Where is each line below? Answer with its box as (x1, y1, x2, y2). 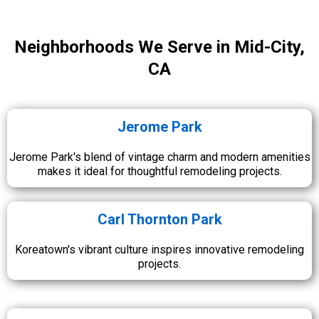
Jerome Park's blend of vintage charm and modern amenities (9, 150, 310, 164)
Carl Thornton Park (97, 211, 222, 228)
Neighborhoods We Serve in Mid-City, (14, 37, 305, 57)
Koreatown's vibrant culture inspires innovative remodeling (15, 243, 304, 256)
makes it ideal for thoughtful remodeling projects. (37, 164, 282, 178)
